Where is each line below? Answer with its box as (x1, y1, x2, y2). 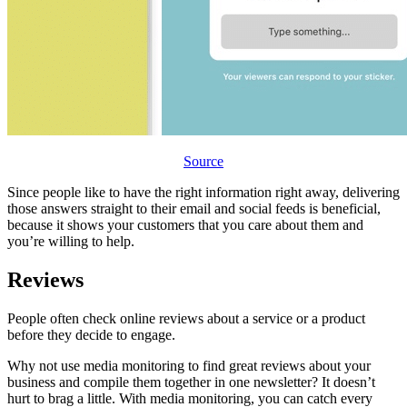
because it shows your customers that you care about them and (7, 216, 363, 233)
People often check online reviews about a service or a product (7, 310, 365, 326)
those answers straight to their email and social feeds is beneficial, (7, 200, 381, 216)
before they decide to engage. (7, 326, 175, 342)
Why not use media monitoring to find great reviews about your (7, 357, 371, 373)
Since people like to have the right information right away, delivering (7, 184, 400, 200)
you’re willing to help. (7, 233, 134, 249)
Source (184, 153, 223, 169)
